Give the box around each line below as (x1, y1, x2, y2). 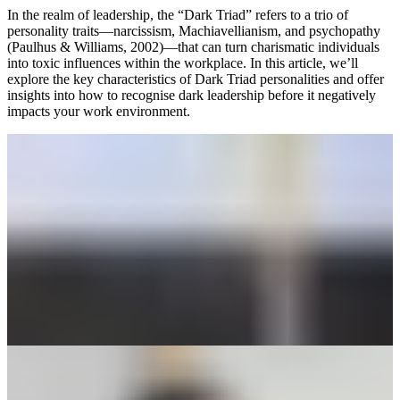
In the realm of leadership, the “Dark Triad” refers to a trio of (7, 6, 348, 22)
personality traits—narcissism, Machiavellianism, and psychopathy (7, 22, 380, 38)
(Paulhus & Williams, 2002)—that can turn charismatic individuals (7, 38, 379, 54)
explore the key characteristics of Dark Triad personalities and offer (7, 71, 384, 87)
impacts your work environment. (7, 103, 190, 119)
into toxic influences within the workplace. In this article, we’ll (7, 54, 358, 71)
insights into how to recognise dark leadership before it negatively (7, 87, 376, 103)
